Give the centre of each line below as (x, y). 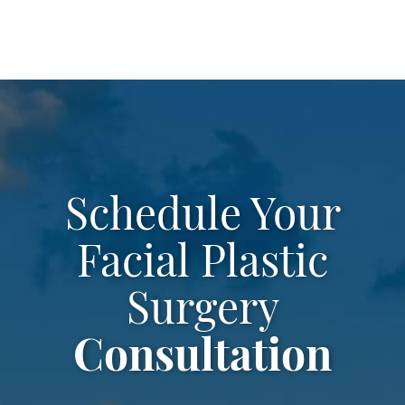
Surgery (202, 312)
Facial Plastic (202, 265)
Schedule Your (202, 218)
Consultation (202, 359)
